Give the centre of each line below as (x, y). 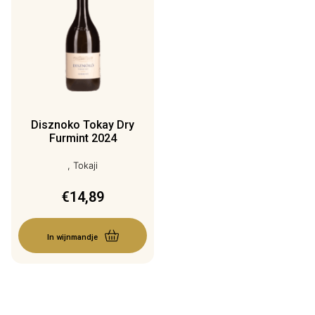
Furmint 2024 (83, 138)
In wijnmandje (72, 237)
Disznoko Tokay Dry (83, 125)
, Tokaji (83, 165)
